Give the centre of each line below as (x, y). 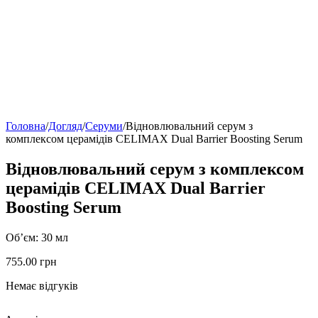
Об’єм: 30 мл (37, 238)
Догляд (65, 126)
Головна (26, 126)
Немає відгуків (42, 286)
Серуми (104, 126)
